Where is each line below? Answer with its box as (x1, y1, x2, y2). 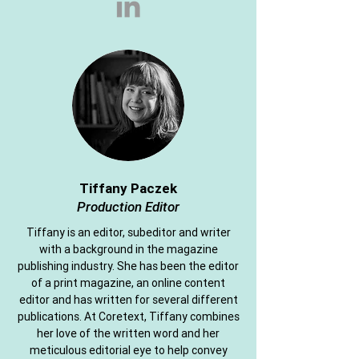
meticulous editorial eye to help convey (29, 343, 228, 357)
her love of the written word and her (37, 326, 220, 341)
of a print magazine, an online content (31, 276, 225, 290)
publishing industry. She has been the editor (18, 259, 239, 273)
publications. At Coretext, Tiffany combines (17, 309, 240, 324)
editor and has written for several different (18, 292, 238, 307)
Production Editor (77, 198, 179, 216)
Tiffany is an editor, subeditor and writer (26, 225, 231, 240)
